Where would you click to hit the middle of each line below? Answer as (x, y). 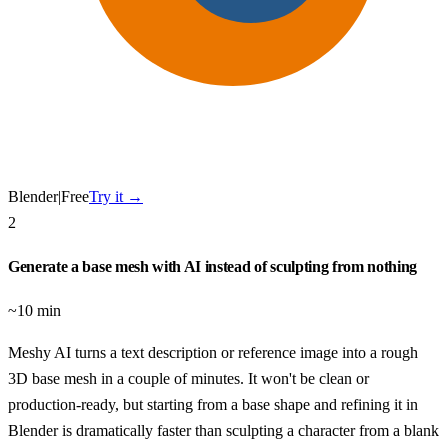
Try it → (116, 196)
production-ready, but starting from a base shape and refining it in (213, 405)
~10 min (34, 311)
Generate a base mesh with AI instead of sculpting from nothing (213, 266)
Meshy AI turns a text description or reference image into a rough (213, 353)
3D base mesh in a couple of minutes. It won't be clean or (188, 379)
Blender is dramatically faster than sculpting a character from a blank (223, 431)
